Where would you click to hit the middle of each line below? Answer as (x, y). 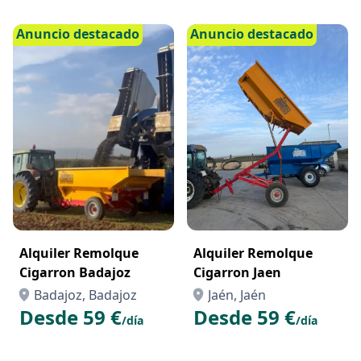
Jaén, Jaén (237, 295)
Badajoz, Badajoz (85, 295)
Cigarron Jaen (237, 272)
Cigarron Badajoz (75, 272)
